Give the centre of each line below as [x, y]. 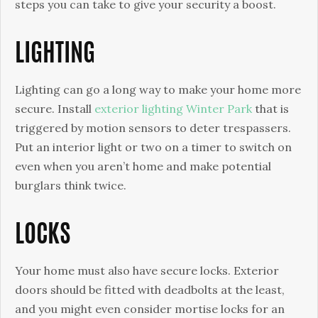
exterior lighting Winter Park [173, 109]
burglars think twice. [71, 185]
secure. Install [55, 109]
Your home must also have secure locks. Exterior [147, 270]
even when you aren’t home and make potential [143, 166]
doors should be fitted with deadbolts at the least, [150, 290]
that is [270, 109]
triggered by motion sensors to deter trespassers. [153, 128]
